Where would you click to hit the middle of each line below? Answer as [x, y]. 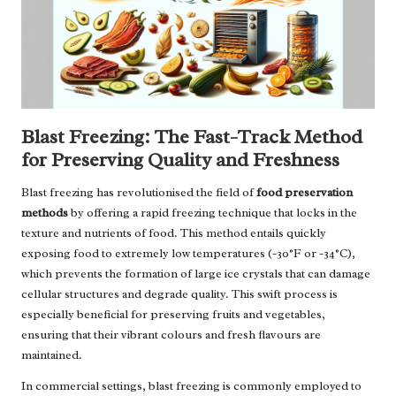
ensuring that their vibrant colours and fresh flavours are [171, 335]
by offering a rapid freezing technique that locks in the [213, 213]
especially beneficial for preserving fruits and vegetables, [173, 315]
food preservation [305, 193]
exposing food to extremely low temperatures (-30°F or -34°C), [188, 254]
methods [45, 213]
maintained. [52, 355]
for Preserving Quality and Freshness [180, 160]
